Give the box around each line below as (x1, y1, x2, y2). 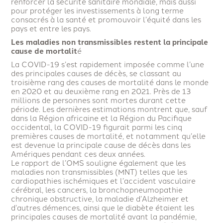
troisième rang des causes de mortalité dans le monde (11, 77, 209, 88)
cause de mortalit (11, 45, 77, 57)
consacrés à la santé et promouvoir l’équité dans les (11, 14, 201, 25)
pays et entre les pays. (11, 23, 91, 34)
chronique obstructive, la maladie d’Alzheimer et (11, 193, 189, 204)
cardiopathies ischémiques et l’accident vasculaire (11, 175, 196, 186)
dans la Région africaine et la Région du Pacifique (11, 112, 192, 123)
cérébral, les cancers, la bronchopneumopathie (11, 184, 183, 195)
